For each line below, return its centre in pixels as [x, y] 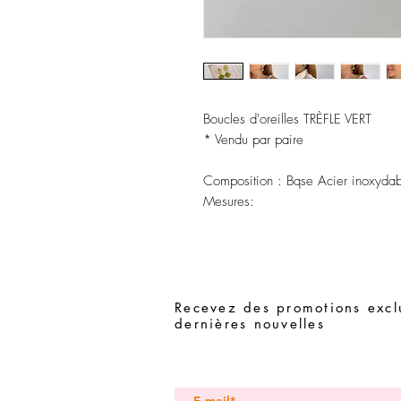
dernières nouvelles [250, 324]
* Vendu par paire [253, 140]
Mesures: [229, 201]
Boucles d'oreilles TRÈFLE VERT [287, 119]
